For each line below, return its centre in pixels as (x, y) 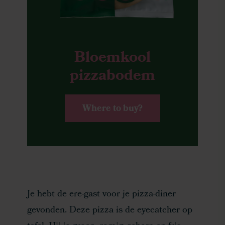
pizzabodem (113, 77)
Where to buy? (113, 109)
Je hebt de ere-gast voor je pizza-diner (101, 194)
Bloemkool (113, 59)
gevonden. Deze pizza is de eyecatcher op (110, 210)
